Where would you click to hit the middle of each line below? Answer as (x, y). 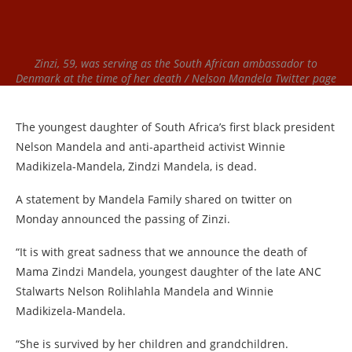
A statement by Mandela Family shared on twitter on (154, 199)
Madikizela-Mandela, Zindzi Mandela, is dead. (136, 166)
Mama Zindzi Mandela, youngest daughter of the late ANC (169, 271)
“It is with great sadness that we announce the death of (161, 252)
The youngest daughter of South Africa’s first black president (175, 127)
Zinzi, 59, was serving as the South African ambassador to (176, 63)
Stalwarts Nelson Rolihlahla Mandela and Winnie (145, 291)
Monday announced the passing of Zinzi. (123, 219)
